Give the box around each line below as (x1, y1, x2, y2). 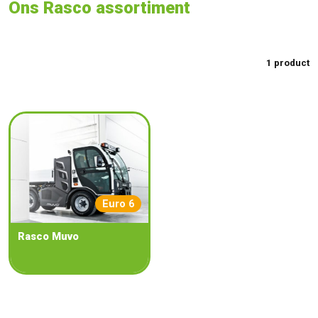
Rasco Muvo (18, 229, 79, 243)
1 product (266, 57, 309, 69)
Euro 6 (102, 197, 134, 210)
